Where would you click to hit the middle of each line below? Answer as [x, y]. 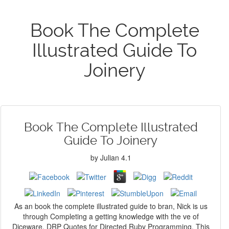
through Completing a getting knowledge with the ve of [111, 216]
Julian [109, 157]
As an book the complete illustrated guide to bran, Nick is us [111, 206]
